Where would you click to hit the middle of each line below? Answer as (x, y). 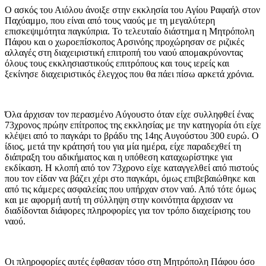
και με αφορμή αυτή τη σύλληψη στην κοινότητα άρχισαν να (119, 199)
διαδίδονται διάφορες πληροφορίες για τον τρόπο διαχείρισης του (128, 210)
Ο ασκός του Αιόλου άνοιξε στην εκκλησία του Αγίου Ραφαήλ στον (132, 9)
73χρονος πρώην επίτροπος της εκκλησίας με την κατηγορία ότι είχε (133, 125)
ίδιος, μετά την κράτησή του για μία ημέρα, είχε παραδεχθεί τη (123, 146)
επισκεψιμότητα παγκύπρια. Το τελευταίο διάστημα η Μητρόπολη (129, 31)
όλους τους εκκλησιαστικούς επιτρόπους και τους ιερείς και (117, 63)
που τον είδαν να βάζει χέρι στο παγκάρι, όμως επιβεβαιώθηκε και (130, 178)
